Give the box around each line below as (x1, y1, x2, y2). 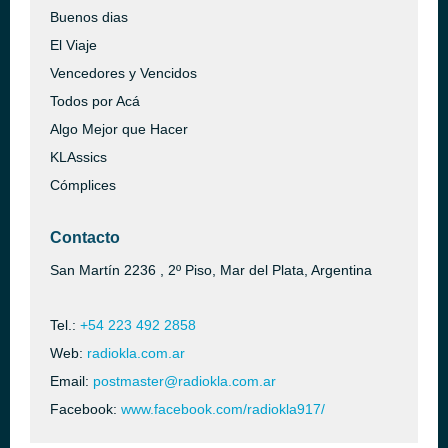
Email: (50, 373, 93, 389)
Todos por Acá (50, 93, 140, 109)
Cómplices (50, 177, 116, 193)
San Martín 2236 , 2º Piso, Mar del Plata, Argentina (50, 262, 372, 278)
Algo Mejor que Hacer (50, 121, 188, 137)
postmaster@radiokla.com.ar (93, 373, 276, 389)
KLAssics (50, 149, 107, 165)
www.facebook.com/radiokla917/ (121, 401, 325, 417)
